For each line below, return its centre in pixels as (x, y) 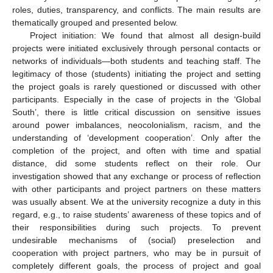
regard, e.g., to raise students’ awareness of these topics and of (136, 215)
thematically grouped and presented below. (95, 23)
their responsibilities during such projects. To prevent (136, 228)
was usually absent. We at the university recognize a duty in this (136, 202)
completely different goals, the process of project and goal (136, 266)
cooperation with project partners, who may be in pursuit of (136, 253)
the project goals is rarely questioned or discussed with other (136, 87)
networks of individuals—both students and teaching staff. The (136, 61)
